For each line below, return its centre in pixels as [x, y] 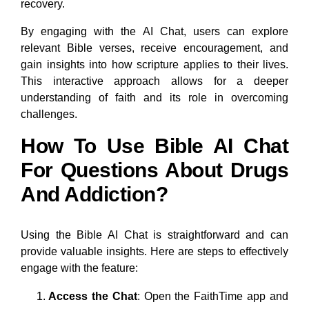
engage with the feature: [79, 268]
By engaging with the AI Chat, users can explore [154, 32]
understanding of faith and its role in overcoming [154, 98]
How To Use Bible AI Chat [154, 146]
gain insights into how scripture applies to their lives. [154, 65]
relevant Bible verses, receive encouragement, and [154, 48]
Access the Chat [93, 297]
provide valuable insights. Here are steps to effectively [154, 252]
